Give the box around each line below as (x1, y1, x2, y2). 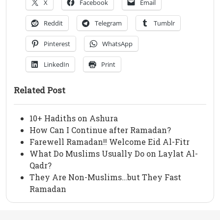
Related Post (14, 84, 65, 96)
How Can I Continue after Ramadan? (29, 125, 171, 136)
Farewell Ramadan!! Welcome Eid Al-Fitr (29, 137, 190, 147)
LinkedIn (44, 60, 69, 69)
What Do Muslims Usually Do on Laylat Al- (29, 148, 198, 159)
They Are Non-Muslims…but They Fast (29, 172, 181, 183)
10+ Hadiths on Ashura (29, 113, 118, 124)
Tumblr (154, 19, 175, 28)
